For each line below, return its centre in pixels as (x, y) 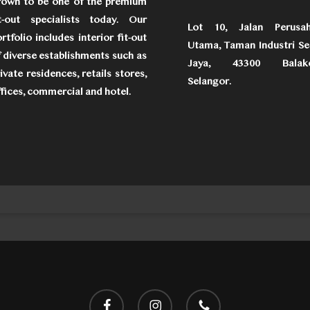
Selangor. (209, 82)
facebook (110, 296)
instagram (161, 296)
